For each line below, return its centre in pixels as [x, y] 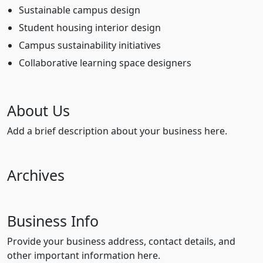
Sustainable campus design [80, 10]
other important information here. [84, 255]
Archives [36, 175]
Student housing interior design [90, 28]
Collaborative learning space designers [105, 63]
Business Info [53, 221]
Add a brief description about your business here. [117, 131]
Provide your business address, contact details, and [121, 241]
